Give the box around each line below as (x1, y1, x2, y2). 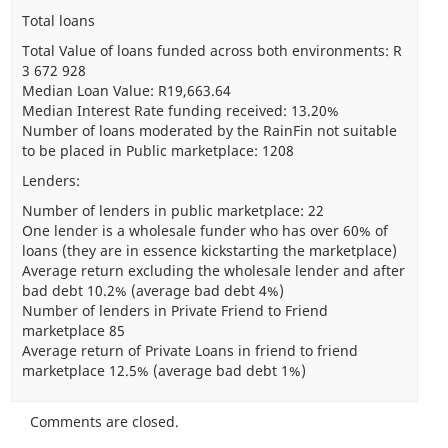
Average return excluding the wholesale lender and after (21, 260, 405, 280)
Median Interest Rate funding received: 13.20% (21, 100, 339, 120)
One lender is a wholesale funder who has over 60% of (21, 220, 388, 240)
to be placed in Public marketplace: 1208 (21, 140, 294, 160)
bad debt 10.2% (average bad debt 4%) (21, 280, 284, 300)
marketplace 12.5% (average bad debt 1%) (21, 360, 306, 380)
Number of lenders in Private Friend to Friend (21, 300, 328, 320)
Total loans (21, 10, 95, 30)
